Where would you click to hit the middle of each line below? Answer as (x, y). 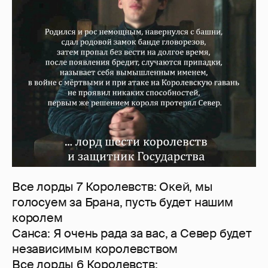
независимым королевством (95, 249)
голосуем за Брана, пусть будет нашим (123, 202)
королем (37, 217)
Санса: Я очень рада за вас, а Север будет (132, 233)
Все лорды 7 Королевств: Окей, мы (112, 186)
